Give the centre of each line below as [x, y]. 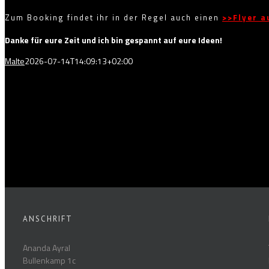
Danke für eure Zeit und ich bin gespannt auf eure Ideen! [113, 40]
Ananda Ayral [47, 247]
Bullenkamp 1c [49, 260]
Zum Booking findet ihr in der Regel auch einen [113, 17]
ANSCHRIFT [48, 219]
